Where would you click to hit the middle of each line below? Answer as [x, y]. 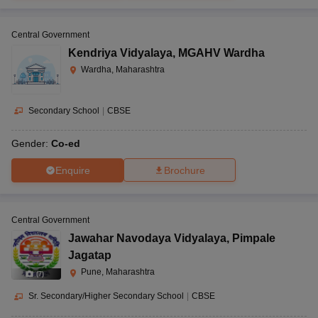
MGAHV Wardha [221, 53]
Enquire [72, 170]
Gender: [31, 144]
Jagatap [90, 256]
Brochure [185, 171]
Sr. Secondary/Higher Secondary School [106, 296]
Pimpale [254, 238]
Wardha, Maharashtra [123, 69]
